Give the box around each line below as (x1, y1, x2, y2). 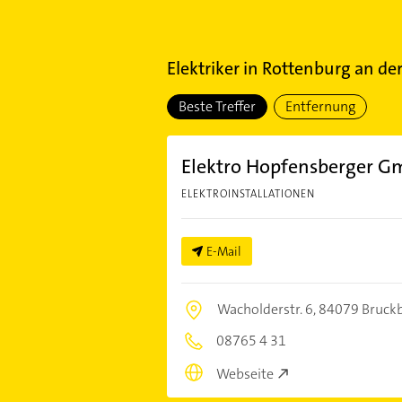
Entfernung (284, 97, 355, 116)
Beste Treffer (178, 97, 256, 116)
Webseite (215, 363, 274, 383)
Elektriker (166, 57, 240, 80)
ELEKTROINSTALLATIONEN (180, 187, 315, 201)
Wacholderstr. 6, (216, 300, 319, 319)
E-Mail (205, 243, 241, 259)
